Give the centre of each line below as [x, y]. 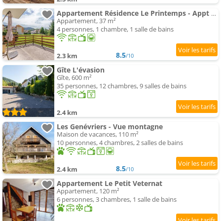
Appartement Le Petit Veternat [110, 184]
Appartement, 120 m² [88, 191]
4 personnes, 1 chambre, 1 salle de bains [115, 29]
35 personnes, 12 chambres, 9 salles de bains [122, 86]
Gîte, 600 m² [74, 78]
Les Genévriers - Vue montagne [110, 127]
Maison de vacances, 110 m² [98, 134]
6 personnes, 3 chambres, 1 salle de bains [117, 200]
